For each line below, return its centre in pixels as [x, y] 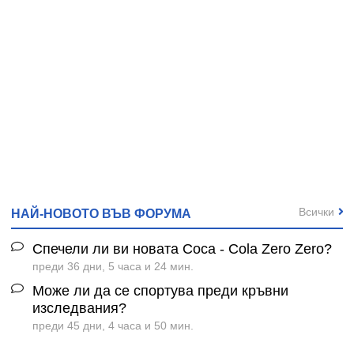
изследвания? [79, 309]
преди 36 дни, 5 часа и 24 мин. [113, 267]
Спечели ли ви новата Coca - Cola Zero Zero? [182, 249]
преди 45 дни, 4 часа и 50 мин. [113, 326]
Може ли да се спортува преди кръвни [160, 291]
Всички [316, 212]
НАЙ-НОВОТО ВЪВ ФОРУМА [101, 213]
